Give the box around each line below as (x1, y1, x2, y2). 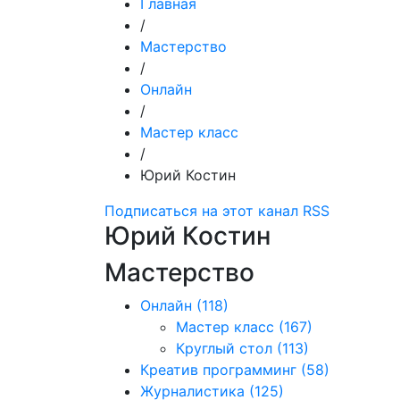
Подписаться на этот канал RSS (104, 202, 329, 220)
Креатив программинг (140, 361, 296, 379)
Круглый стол (176, 339, 272, 357)
